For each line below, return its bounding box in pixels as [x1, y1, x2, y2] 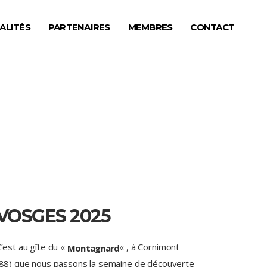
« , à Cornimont [119, 241, 180, 253]
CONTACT [190, 21, 234, 33]
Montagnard [67, 241, 120, 254]
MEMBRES [128, 21, 173, 33]
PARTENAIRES [48, 21, 110, 33]
